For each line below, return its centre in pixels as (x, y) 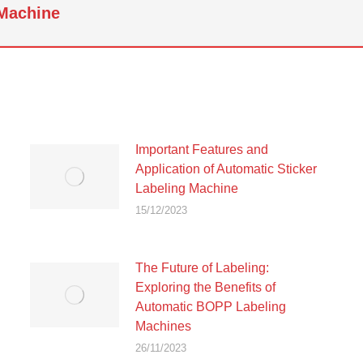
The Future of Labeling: (202, 268)
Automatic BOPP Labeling (210, 307)
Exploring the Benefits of (205, 287)
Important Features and (201, 149)
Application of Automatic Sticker (226, 169)
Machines (163, 326)
